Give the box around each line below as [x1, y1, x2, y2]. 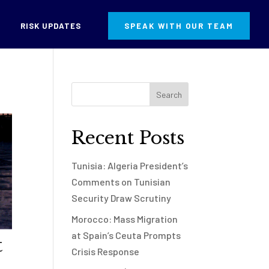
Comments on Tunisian [71, 176, 171, 187]
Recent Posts [71, 127, 185, 149]
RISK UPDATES [20, 21, 81, 31]
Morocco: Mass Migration [71, 213, 178, 225]
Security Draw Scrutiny [71, 192, 172, 204]
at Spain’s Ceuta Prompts [71, 229, 181, 241]
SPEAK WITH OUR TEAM [124, 21, 234, 31]
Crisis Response [71, 246, 140, 257]
